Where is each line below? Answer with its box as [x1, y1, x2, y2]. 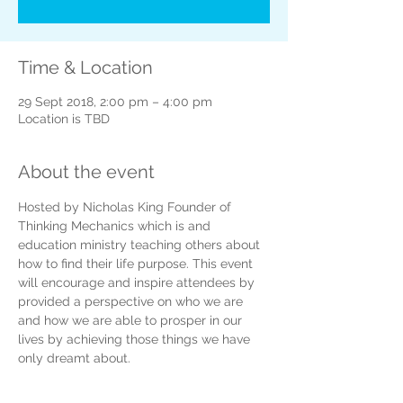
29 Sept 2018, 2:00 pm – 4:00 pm [18, 94, 212, 109]
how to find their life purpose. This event [18, 256, 256, 271]
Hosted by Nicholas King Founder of [18, 200, 235, 214]
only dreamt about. [18, 351, 130, 365]
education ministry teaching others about [18, 237, 264, 252]
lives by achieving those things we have [18, 332, 254, 346]
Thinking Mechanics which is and [18, 219, 214, 233]
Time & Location [18, 57, 153, 78]
